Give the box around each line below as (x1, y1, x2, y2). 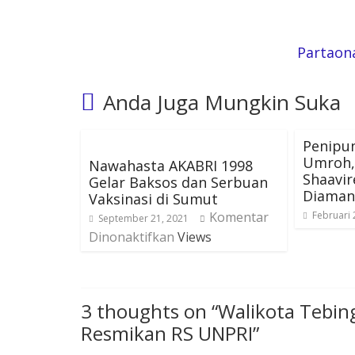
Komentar (209, 208, 269, 227)
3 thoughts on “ (81, 298, 218, 325)
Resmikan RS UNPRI (81, 320, 253, 347)
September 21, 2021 (98, 212, 189, 226)
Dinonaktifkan (89, 228, 174, 246)
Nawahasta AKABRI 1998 (89, 156, 253, 176)
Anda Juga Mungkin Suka (103, 88, 341, 117)
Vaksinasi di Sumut (89, 189, 218, 209)
